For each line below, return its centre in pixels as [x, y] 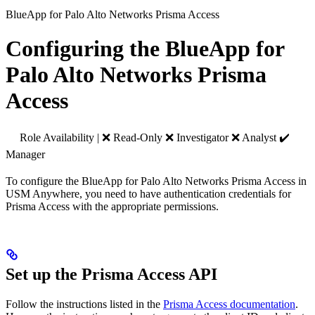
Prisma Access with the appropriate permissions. [112, 206]
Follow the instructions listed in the [84, 304]
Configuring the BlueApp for [145, 49]
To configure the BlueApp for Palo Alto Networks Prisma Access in [156, 181]
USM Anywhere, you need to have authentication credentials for [148, 193]
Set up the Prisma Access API [111, 274]
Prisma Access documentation [229, 304]
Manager [25, 154]
